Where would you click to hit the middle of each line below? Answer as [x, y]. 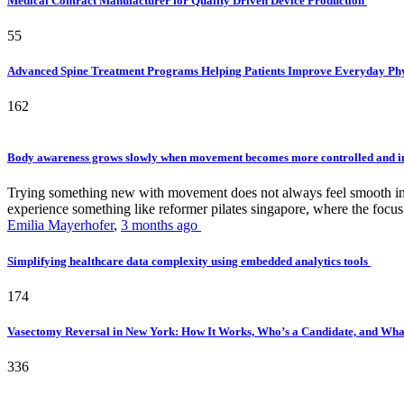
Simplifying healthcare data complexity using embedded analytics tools [189, 261]
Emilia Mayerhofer [60, 225]
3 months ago [161, 225]
